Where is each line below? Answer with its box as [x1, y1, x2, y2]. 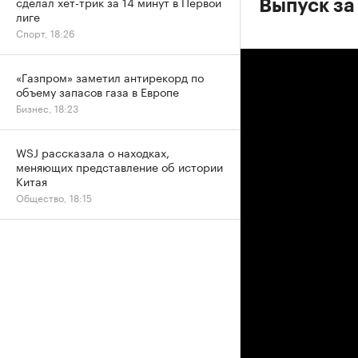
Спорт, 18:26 [16, 25, 75, 40]
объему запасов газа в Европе [16, 82, 179, 100]
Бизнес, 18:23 [16, 100, 78, 115]
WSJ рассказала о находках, [16, 143, 169, 161]
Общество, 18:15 [16, 189, 92, 205]
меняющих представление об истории [16, 157, 223, 175]
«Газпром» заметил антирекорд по [16, 68, 204, 86]
